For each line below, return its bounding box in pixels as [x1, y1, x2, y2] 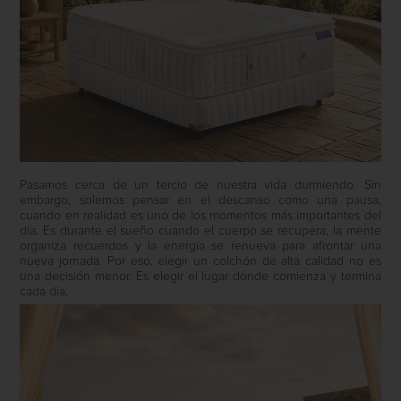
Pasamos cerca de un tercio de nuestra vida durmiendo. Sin [20, 179, 381, 192]
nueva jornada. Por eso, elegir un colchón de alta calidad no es [20, 255, 381, 269]
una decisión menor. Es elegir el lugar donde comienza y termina [20, 270, 381, 284]
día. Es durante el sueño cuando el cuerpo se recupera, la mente [20, 225, 381, 238]
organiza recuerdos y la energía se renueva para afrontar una [20, 240, 381, 253]
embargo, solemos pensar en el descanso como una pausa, [20, 194, 381, 208]
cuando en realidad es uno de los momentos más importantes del [20, 209, 381, 223]
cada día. [20, 286, 69, 299]
